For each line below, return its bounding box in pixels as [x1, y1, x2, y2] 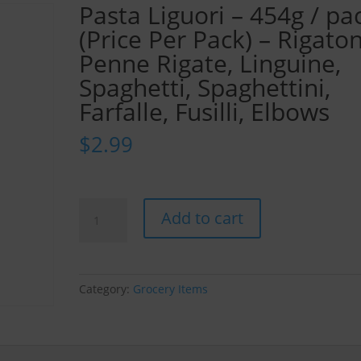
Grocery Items [132, 280, 208, 297]
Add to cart [161, 206, 244, 229]
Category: [78, 280, 133, 297]
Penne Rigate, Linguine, [78, 46, 341, 80]
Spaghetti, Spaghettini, [78, 70, 330, 104]
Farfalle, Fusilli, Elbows [78, 94, 330, 128]
